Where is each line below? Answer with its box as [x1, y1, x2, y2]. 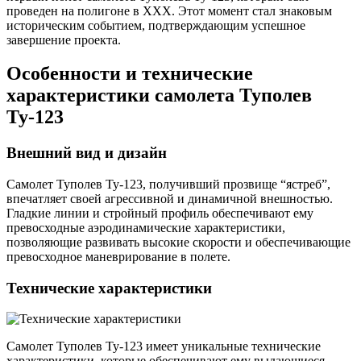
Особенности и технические [6, 63, 253, 85]
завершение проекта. [6, 32, 121, 47]
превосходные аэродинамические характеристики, [6, 221, 285, 235]
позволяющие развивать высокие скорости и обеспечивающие [6, 235, 351, 250]
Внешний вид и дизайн [6, 144, 167, 162]
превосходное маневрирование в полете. [6, 250, 230, 264]
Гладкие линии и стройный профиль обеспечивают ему [6, 206, 313, 221]
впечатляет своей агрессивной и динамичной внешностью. [6, 192, 333, 206]
